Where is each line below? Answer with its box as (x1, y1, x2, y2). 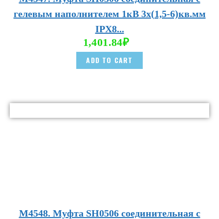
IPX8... (95, 23, 124, 35)
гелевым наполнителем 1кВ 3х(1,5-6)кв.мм (13, 8, 206, 20)
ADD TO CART (86, 55, 133, 66)
